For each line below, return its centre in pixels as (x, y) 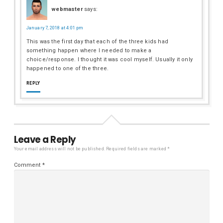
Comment (28, 165)
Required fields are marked (137, 149)
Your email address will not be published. (59, 149)
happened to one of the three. (67, 68)
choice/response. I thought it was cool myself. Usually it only (109, 59)
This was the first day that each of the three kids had (97, 41)
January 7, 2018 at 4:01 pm (55, 28)
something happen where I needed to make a (89, 50)
